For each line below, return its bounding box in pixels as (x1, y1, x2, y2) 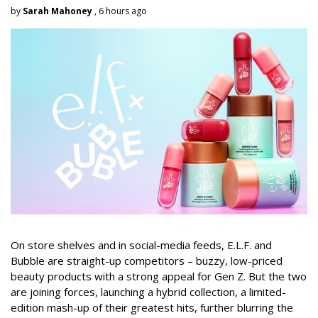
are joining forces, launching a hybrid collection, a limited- (11, 284, 286, 299)
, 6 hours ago (92, 5, 147, 18)
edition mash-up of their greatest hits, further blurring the (11, 300, 293, 314)
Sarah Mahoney (23, 5, 92, 18)
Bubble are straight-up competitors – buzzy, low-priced (11, 253, 283, 268)
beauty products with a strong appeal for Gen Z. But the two (11, 268, 307, 283)
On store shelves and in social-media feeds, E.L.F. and (11, 237, 272, 252)
